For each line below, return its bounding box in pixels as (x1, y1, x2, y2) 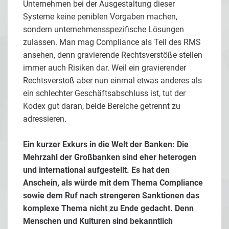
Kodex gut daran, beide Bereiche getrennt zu (23, 101, 180, 111)
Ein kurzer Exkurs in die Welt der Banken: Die (23, 140, 189, 150)
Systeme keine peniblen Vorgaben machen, (23, 12, 177, 22)
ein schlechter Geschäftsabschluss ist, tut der (23, 88, 186, 99)
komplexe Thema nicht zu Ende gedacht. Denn (23, 203, 194, 214)
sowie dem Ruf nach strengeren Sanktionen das (23, 191, 199, 201)
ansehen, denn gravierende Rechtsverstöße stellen (23, 50, 202, 60)
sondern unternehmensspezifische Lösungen (23, 25, 184, 35)
